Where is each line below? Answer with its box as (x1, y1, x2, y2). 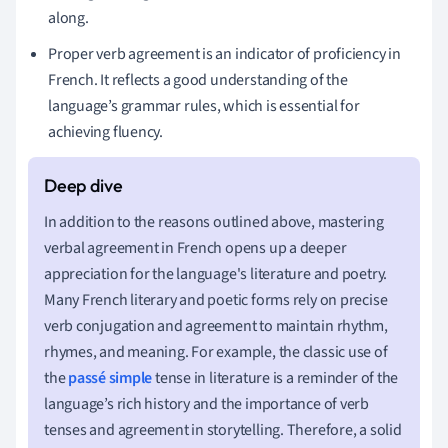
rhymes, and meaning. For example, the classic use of (44, 340, 388, 363)
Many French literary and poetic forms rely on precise (44, 288, 388, 311)
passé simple (68, 366, 153, 389)
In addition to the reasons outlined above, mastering (44, 210, 384, 233)
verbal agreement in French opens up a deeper (44, 236, 347, 259)
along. (48, 6, 89, 29)
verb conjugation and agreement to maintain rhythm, (44, 314, 388, 337)
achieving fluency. (48, 120, 164, 143)
